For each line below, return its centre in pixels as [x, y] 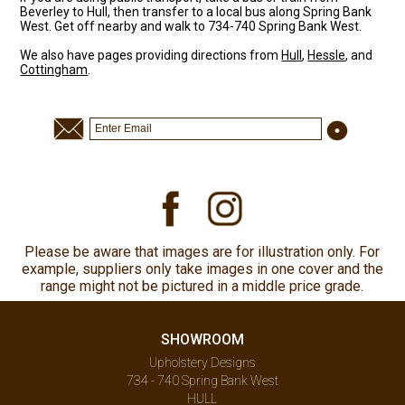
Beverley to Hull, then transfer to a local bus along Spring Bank [196, 11]
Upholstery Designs [202, 362]
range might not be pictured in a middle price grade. [202, 286]
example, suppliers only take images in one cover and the [202, 268]
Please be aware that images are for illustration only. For [202, 251]
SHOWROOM [202, 339]
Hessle [327, 55]
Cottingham [54, 69]
